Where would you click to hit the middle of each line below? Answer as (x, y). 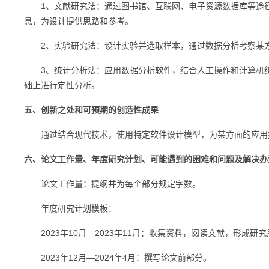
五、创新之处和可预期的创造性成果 (91, 110)
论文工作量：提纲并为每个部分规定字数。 (112, 184)
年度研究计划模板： (70, 208)
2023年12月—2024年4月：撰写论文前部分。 (118, 258)
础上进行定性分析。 (62, 85)
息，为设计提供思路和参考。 (79, 21)
